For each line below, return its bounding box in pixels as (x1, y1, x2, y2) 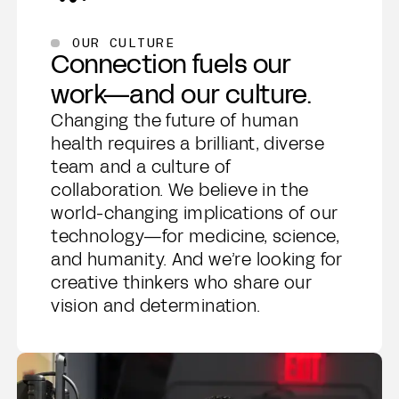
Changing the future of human (51, 109, 299, 134)
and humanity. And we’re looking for (51, 248, 343, 273)
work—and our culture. (51, 77, 312, 113)
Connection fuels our (51, 46, 291, 83)
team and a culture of (51, 155, 232, 180)
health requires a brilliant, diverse (51, 132, 325, 157)
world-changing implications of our (51, 201, 338, 226)
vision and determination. (51, 294, 260, 319)
